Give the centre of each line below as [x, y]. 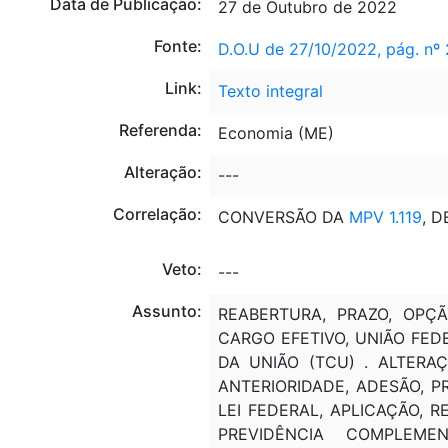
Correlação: [157, 213]
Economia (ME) [275, 132]
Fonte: [177, 45]
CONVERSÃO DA [280, 216]
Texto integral [270, 90]
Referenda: [160, 129]
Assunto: [166, 310]
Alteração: [162, 171]
